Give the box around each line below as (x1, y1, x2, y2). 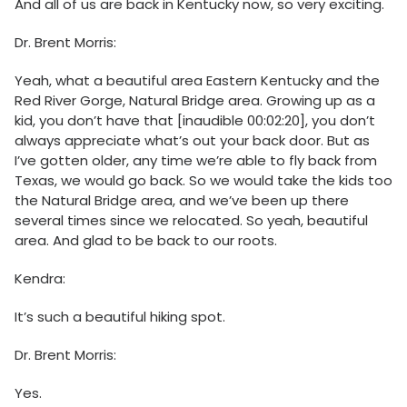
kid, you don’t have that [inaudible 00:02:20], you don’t (15, 111, 375, 131)
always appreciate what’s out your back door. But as (15, 131, 370, 151)
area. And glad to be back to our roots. (15, 231, 277, 251)
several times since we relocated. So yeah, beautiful (15, 211, 368, 231)
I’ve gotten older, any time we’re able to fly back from (15, 151, 377, 171)
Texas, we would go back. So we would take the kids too (15, 171, 392, 191)
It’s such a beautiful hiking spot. (15, 307, 225, 327)
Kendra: (15, 269, 65, 289)
